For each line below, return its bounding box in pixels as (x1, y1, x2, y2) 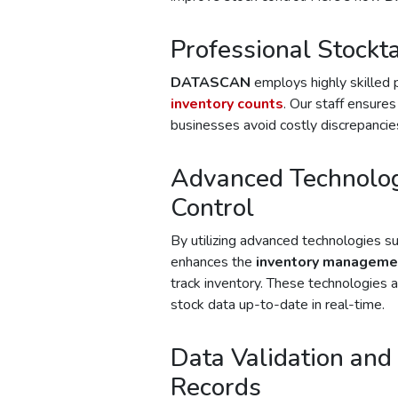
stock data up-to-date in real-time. (171, 294, 385, 314)
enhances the (171, 251, 256, 272)
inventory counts (171, 93, 283, 114)
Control (171, 190, 254, 225)
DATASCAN (171, 72, 251, 92)
